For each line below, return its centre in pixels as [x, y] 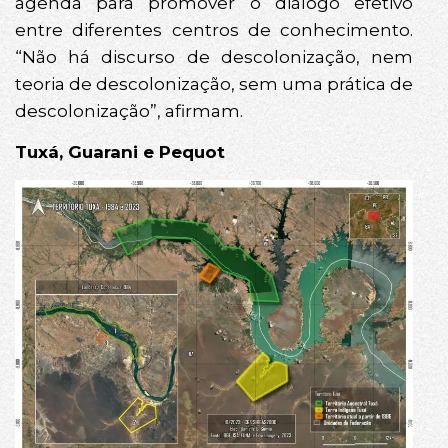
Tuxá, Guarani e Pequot [120, 151]
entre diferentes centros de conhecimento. [214, 29]
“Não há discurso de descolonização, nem [214, 56]
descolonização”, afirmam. [129, 110]
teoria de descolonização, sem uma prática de [214, 83]
